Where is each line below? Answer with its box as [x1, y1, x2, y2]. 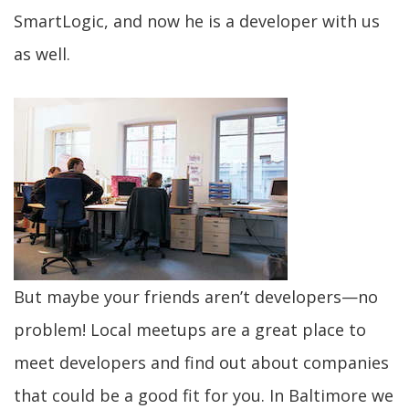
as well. [14, 43, 70, 65]
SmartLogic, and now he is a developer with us [14, 10, 380, 32]
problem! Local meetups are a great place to [14, 319, 366, 341]
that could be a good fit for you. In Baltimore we [14, 384, 393, 406]
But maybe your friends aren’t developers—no [14, 286, 378, 308]
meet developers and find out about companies [14, 351, 389, 373]
